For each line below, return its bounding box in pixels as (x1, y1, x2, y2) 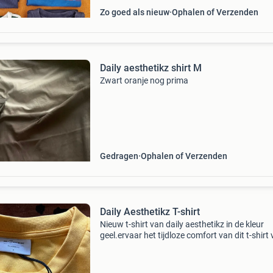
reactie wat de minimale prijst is (99, 252, 218, 262)
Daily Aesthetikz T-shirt (99, 206, 200, 218)
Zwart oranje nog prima (99, 76, 188, 85)
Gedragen (99, 151, 138, 161)
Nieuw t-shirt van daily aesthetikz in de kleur (99, 219, 264, 229)
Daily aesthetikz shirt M (99, 62, 202, 74)
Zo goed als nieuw (99, 7, 169, 17)
